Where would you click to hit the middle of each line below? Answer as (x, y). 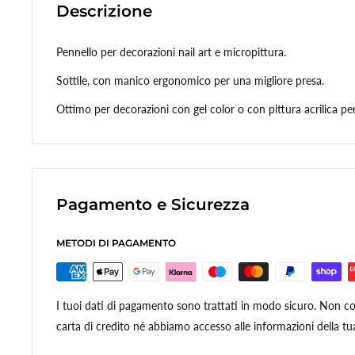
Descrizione (104, 11)
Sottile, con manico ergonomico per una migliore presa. (190, 80)
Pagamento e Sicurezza (153, 204)
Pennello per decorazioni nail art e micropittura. (171, 52)
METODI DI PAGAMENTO (116, 243)
